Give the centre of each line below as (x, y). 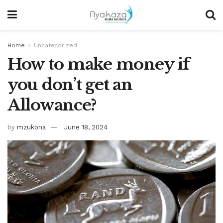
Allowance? (52, 105)
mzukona (31, 127)
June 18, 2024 (86, 127)
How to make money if (99, 64)
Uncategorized (56, 45)
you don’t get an (70, 85)
